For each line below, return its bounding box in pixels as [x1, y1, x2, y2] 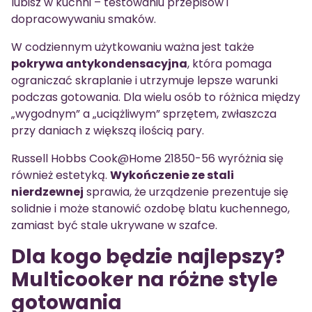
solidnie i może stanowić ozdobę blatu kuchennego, [11, 200, 290, 217]
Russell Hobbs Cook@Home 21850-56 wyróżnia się [11, 150, 283, 166]
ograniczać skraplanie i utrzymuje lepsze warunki [11, 72, 278, 88]
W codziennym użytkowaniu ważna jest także [11, 38, 254, 55]
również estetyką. [11, 166, 110, 183]
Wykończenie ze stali [110, 166, 234, 183]
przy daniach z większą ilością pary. [11, 122, 204, 139]
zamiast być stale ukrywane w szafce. [11, 217, 217, 233]
